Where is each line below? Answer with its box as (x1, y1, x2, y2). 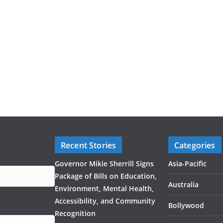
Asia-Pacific (168, 159, 207, 168)
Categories (174, 140, 216, 151)
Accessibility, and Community (55, 196, 155, 206)
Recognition (55, 209, 96, 218)
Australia (168, 180, 199, 189)
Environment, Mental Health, (55, 184, 154, 193)
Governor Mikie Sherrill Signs (55, 159, 154, 168)
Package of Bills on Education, (55, 171, 157, 181)
